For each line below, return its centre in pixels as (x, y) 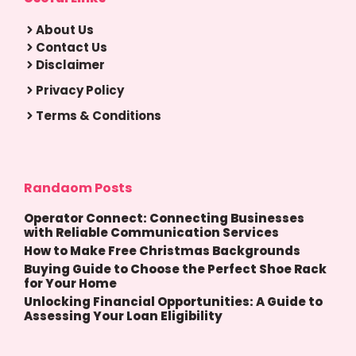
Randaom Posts (78, 188)
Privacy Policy (80, 90)
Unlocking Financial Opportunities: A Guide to (173, 301)
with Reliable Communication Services (151, 232)
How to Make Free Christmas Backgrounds (162, 250)
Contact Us (72, 47)
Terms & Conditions (99, 115)
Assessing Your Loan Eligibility (123, 315)
